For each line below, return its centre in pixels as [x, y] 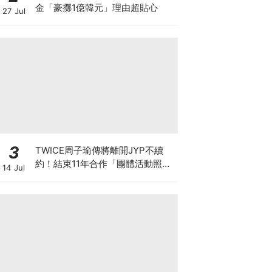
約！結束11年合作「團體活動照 [98, 164]
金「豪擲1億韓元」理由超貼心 [96, 7]
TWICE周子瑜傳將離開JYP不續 [99, 150]
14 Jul [14, 167]
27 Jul [14, 11]
